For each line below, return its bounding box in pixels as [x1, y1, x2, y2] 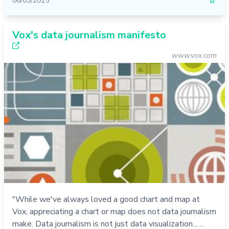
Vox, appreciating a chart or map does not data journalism [12, 206, 216, 218]
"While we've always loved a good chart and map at [12, 194, 200, 205]
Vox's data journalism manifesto [12, 28, 166, 42]
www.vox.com [172, 50, 217, 60]
